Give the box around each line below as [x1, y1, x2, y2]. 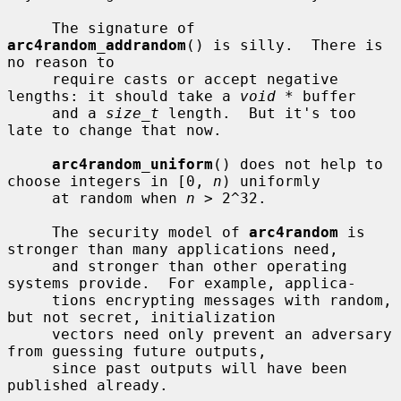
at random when [52, 189, 186, 207]
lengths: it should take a [7, 87, 240, 105]
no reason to [7, 53, 115, 71]
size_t [106, 104, 159, 122]
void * [240, 87, 294, 105]
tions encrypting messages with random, [7, 291, 52, 309]
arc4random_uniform [52, 155, 213, 173]
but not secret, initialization [7, 308, 276, 326]
